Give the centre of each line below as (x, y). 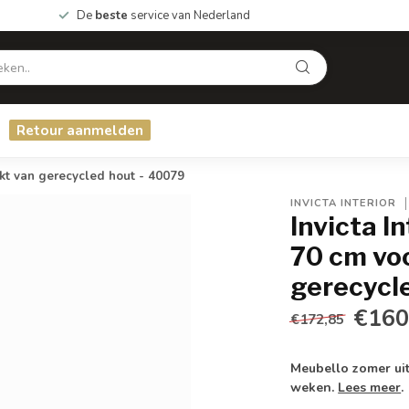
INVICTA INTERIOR (344, 203)
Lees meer (370, 388)
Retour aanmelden (80, 130)
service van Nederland (189, 16)
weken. (315, 388)
